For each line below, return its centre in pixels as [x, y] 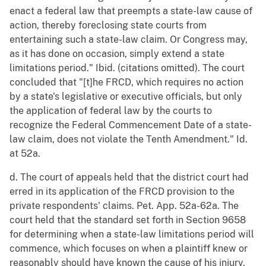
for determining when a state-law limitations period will [132, 235]
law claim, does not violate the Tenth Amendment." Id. [129, 140]
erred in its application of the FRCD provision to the [122, 192]
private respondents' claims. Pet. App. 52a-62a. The [124, 206]
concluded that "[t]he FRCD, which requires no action [126, 83]
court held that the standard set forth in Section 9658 [128, 220]
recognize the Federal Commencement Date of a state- [131, 125]
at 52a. [25, 154]
